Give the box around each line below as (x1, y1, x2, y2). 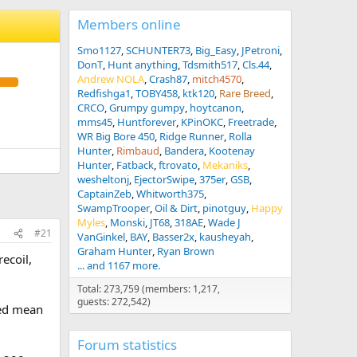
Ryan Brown (157, 244, 214, 258)
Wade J (208, 215, 241, 229)
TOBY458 (135, 86, 178, 100)
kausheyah (199, 229, 251, 244)
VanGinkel (77, 229, 125, 244)
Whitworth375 (136, 186, 204, 201)
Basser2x (152, 229, 194, 244)
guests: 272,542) (77, 295, 151, 308)
